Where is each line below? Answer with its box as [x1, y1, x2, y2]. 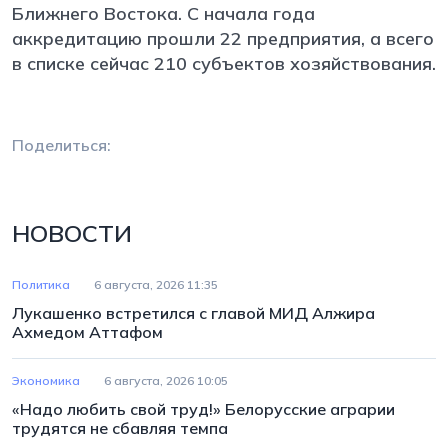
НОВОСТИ [12, 217, 132, 248]
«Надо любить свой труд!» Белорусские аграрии [12, 398, 395, 419]
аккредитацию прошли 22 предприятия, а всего [12, 26, 434, 50]
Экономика [12, 372, 80, 388]
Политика [12, 276, 70, 292]
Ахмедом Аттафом [12, 321, 163, 342]
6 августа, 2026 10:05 [104, 372, 228, 388]
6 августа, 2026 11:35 [94, 276, 218, 292]
